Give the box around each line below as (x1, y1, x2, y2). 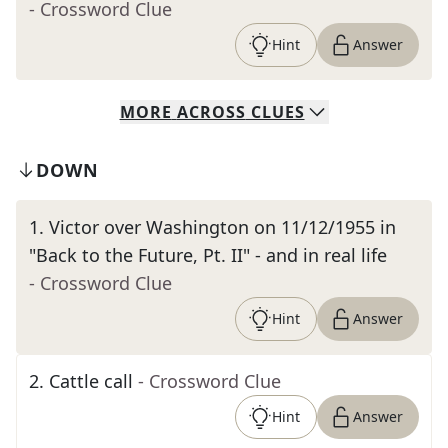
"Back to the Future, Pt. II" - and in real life (29, 243, 387, 267)
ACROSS (176, 101, 246, 123)
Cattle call (49, 369, 133, 393)
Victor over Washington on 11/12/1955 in (49, 215, 396, 239)
